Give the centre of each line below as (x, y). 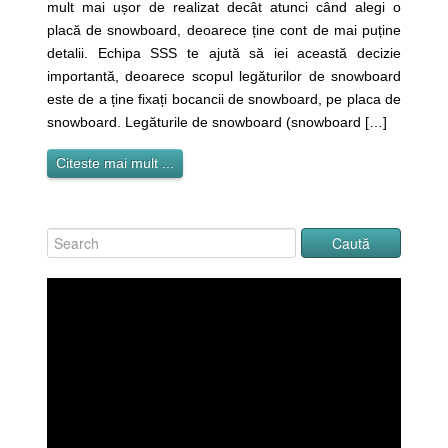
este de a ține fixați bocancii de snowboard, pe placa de (224, 99)
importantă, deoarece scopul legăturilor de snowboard (224, 76)
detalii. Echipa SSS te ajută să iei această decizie (224, 53)
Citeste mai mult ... (114, 163)
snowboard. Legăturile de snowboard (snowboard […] (216, 122)
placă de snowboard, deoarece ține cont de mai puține (224, 30)
